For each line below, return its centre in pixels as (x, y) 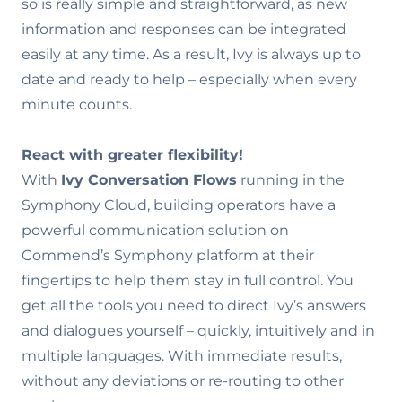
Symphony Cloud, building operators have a (179, 205)
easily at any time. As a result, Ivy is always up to (191, 54)
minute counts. (77, 105)
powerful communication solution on (155, 230)
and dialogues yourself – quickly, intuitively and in (198, 331)
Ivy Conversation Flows (149, 180)
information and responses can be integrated (184, 29)
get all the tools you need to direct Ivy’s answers (194, 306)
